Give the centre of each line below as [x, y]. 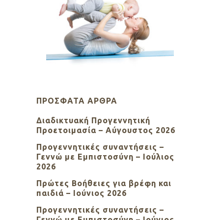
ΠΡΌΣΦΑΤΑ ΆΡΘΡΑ [77, 101]
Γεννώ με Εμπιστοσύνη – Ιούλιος [105, 157]
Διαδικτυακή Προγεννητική [93, 121]
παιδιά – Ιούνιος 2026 [82, 193]
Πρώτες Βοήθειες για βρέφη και [104, 183]
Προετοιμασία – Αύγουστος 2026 [106, 130]
